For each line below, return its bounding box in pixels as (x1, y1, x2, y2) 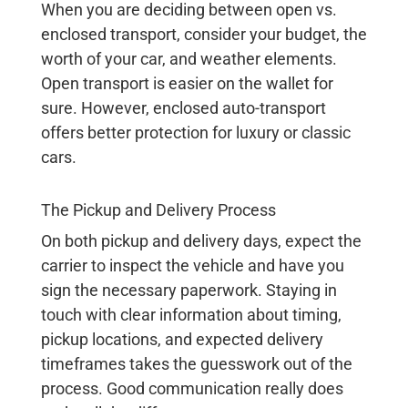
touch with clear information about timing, (40, 305, 342, 325)
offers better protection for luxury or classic (40, 123, 351, 143)
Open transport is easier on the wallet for (40, 74, 333, 94)
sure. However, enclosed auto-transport (40, 98, 326, 118)
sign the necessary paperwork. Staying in (40, 280, 337, 301)
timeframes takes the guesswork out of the (40, 354, 352, 374)
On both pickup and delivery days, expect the (40, 231, 362, 251)
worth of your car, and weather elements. (40, 49, 337, 69)
